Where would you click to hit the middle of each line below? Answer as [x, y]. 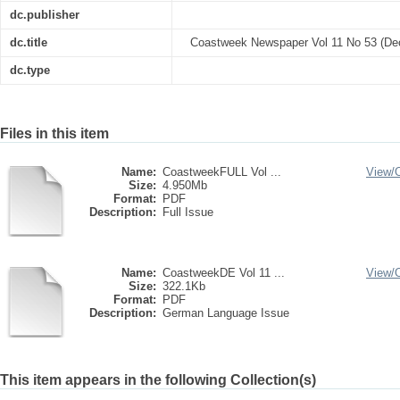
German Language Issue [226, 313]
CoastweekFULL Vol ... [222, 172]
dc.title [29, 42]
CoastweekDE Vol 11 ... [224, 273]
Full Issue [188, 212]
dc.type [30, 70]
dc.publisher [45, 15]
